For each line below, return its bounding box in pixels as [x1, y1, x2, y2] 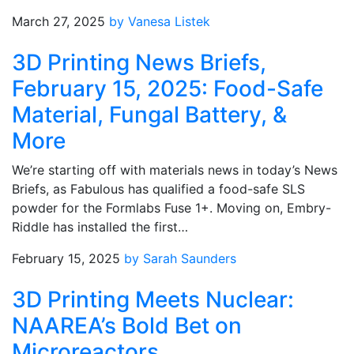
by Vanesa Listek [109, 13, 210, 29]
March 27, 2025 [12, 13, 105, 29]
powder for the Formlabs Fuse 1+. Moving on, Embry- [12, 200, 331, 216]
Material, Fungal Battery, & [12, 101, 287, 128]
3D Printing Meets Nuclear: [12, 286, 294, 313]
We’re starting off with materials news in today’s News [12, 162, 337, 178]
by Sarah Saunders [124, 250, 236, 266]
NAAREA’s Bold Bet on [12, 312, 242, 339]
